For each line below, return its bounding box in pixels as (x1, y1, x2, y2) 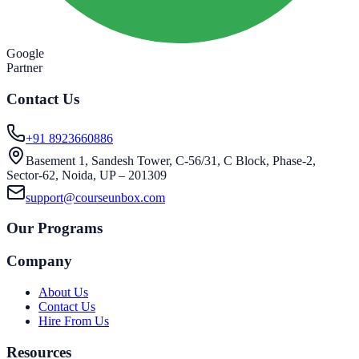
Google (6, 46, 44, 61)
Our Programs (6, 220, 103, 237)
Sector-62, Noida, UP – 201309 (6, 167, 167, 182)
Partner (6, 61, 42, 75)
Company (6, 252, 72, 270)
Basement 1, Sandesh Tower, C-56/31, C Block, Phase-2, (26, 153, 316, 167)
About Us (38, 284, 88, 299)
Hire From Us (38, 313, 109, 328)
